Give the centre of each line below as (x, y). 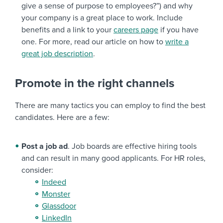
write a (177, 42)
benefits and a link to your (67, 30)
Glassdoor (59, 206)
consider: (37, 170)
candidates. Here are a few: (62, 118)
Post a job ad (45, 147)
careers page (136, 30)
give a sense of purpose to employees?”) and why (107, 6)
